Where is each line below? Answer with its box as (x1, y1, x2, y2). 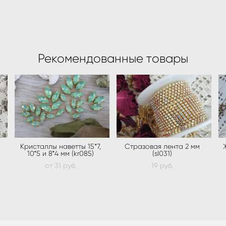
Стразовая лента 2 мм (125, 142, 200, 151)
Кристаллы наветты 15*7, (20, 142, 101, 151)
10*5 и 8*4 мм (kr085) (27, 149, 94, 158)
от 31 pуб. (44, 161, 76, 170)
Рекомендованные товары (38, 51, 188, 66)
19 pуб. (151, 161, 174, 170)
